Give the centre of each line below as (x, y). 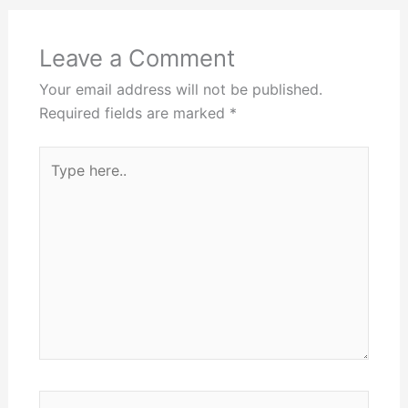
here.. (56, 181)
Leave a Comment (137, 57)
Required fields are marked (134, 112)
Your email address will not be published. (180, 89)
